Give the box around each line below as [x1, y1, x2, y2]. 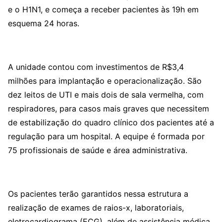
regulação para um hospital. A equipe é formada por [8, 131, 205, 141]
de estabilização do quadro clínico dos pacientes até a [8, 117, 214, 127]
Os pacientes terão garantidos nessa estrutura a [8, 189, 188, 199]
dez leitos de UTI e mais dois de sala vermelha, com [8, 90, 204, 100]
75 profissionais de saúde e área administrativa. [8, 145, 187, 155]
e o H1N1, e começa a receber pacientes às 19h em [8, 4, 199, 14]
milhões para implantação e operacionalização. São [8, 76, 202, 86]
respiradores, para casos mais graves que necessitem [8, 104, 209, 113]
